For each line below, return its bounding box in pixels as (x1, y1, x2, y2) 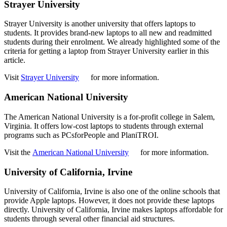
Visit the (4, 147, 32, 157)
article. (4, 56, 25, 65)
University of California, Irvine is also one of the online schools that (4, 187, 220, 196)
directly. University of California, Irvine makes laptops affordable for (4, 205, 223, 214)
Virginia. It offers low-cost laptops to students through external (4, 121, 203, 130)
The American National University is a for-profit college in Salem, (4, 112, 215, 121)
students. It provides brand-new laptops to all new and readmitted (4, 28, 212, 37)
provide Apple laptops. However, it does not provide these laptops (4, 196, 214, 205)
